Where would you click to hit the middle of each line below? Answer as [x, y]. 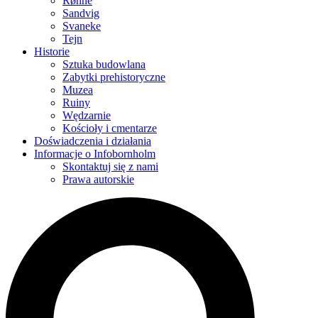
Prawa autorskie [98, 180]
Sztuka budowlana [104, 65]
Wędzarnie [87, 116]
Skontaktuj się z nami [110, 167]
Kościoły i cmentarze [110, 128]
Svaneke [82, 26]
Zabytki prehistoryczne [114, 77]
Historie [52, 52]
